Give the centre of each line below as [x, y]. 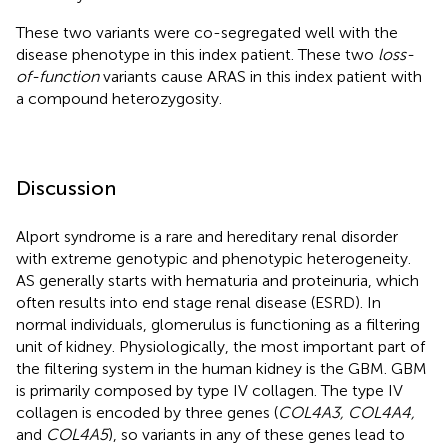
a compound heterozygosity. [119, 98]
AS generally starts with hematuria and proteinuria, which [217, 280]
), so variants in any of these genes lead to [256, 434]
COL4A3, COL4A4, [346, 412]
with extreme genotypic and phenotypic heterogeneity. [213, 258]
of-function [57, 76]
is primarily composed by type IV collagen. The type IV [209, 390]
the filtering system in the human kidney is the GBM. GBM [221, 368]
